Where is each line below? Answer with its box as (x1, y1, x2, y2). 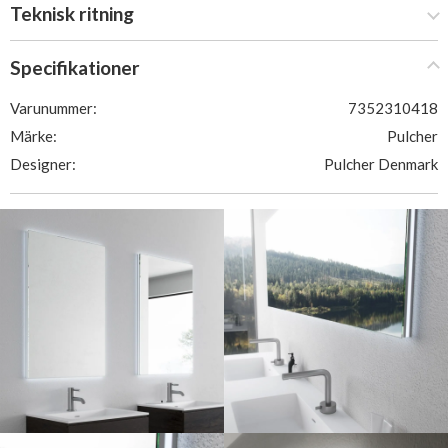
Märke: (10, 127, 57, 145)
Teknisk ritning (10, 2, 134, 25)
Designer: (10, 155, 76, 173)
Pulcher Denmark (324, 155, 438, 173)
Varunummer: (10, 99, 97, 117)
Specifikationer (10, 56, 140, 79)
